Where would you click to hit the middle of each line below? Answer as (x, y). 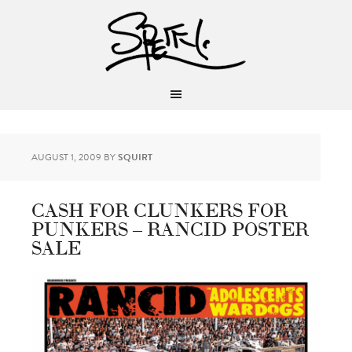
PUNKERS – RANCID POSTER (170, 227)
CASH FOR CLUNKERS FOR (159, 209)
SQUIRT (135, 157)
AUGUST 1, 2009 (66, 157)
